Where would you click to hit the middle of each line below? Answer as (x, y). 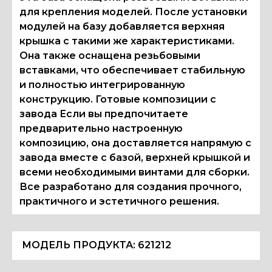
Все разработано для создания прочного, (131, 187)
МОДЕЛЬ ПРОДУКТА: (80, 245)
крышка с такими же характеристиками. (127, 41)
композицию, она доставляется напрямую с (136, 143)
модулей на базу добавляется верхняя (122, 27)
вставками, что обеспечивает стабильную (133, 70)
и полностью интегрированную (103, 85)
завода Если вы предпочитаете (104, 114)
